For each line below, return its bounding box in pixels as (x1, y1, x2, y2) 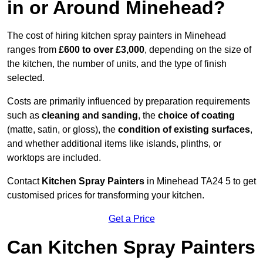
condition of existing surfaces (118, 124, 250, 135)
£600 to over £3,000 (59, 45, 144, 55)
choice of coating (158, 110, 235, 121)
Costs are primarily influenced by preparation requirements (7, 96, 250, 107)
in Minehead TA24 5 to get (144, 176, 256, 187)
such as (7, 110, 42, 121)
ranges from (7, 45, 59, 55)
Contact (7, 176, 42, 187)
